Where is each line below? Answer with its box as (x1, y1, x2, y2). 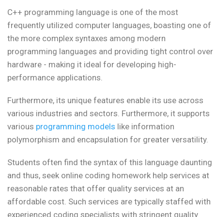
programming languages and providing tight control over (7, 46, 213, 57)
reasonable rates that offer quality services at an (7, 184, 184, 194)
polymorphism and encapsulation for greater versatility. (7, 135, 208, 145)
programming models (36, 122, 115, 132)
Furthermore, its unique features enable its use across (7, 95, 203, 106)
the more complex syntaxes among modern (7, 33, 166, 44)
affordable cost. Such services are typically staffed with (7, 197, 211, 207)
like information (115, 122, 174, 132)
